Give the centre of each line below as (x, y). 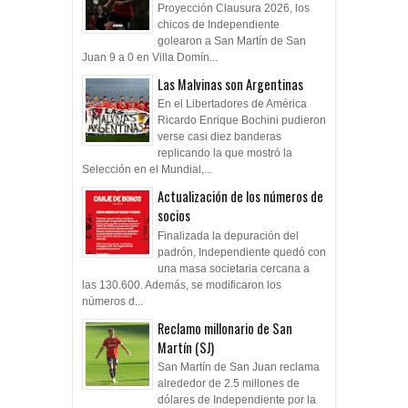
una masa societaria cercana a (234, 268)
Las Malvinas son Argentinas (230, 85)
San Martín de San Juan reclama (239, 367)
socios (174, 216)
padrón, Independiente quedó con (242, 252)
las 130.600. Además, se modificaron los (182, 285)
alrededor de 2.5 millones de (229, 384)
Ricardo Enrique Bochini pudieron (242, 121)
